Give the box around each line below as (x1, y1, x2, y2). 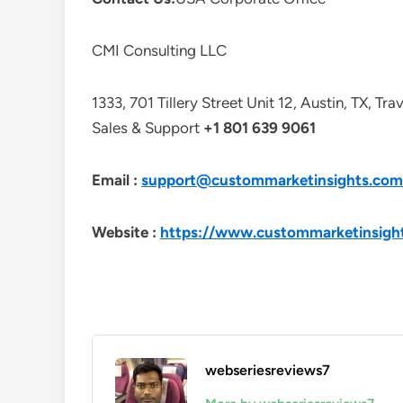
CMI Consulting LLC (92, 41, 227, 59)
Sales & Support (92, 119, 203, 137)
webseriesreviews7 (205, 362, 330, 379)
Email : (92, 171, 141, 189)
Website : (92, 223, 160, 241)
